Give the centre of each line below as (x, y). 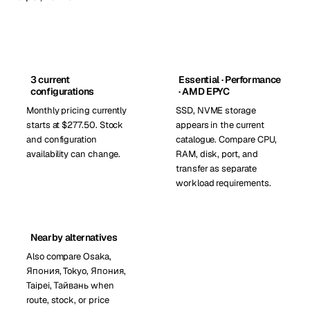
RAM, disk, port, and (217, 154)
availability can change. (74, 154)
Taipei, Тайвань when (70, 285)
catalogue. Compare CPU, (227, 139)
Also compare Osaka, (69, 256)
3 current (50, 80)
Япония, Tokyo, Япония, (76, 271)
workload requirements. (224, 183)
